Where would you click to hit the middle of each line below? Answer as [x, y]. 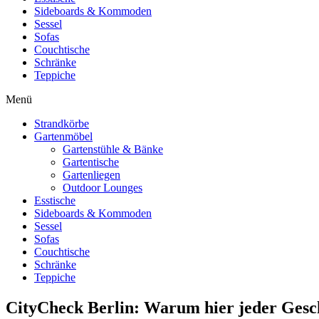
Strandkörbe [62, 123]
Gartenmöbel [63, 136]
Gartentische [91, 162]
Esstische [55, 200]
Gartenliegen [91, 174]
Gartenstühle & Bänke [113, 149]
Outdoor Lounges [103, 187]
